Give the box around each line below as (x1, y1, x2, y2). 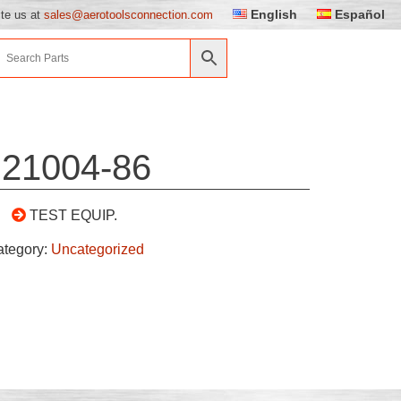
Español (335, 7, 386, 21)
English (251, 7, 298, 21)
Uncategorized (50, 241, 144, 257)
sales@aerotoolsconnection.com (44, 7, 213, 21)
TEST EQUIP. (30, 207, 118, 223)
